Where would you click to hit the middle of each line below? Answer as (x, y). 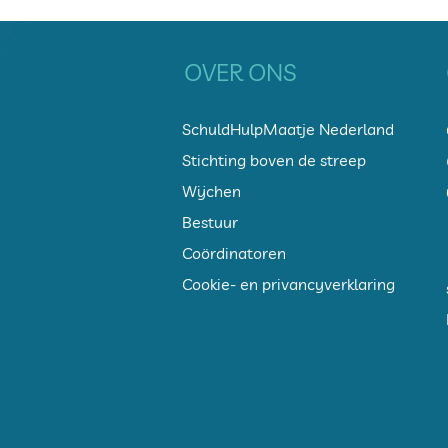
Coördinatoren (234, 253)
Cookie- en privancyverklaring (288, 284)
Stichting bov (229, 160)
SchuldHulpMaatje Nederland (288, 129)
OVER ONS (240, 72)
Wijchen (211, 191)
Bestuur (210, 222)
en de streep (321, 160)
